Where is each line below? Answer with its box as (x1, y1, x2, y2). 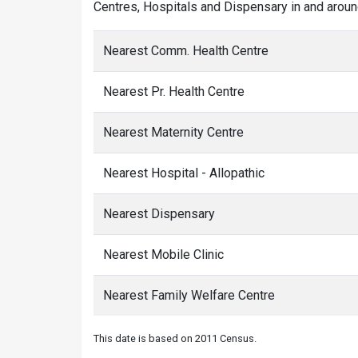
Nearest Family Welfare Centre (103, 288, 275, 303)
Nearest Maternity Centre (103, 125, 244, 140)
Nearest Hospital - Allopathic (103, 165, 265, 181)
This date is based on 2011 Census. (93, 332, 257, 344)
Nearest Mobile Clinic (103, 247, 224, 262)
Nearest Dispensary (103, 206, 215, 221)
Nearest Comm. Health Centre (103, 43, 268, 58)
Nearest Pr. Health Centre (103, 84, 245, 99)
